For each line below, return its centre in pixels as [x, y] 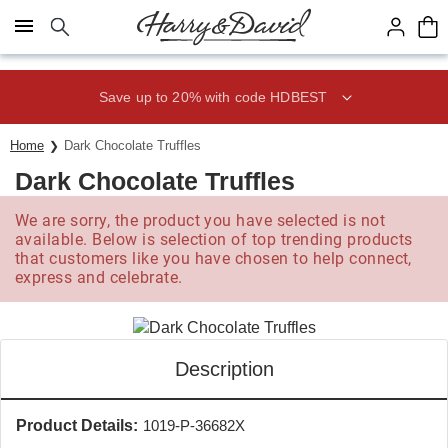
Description [224, 369]
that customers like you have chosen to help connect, [213, 258]
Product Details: [77, 425]
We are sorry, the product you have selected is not [200, 220]
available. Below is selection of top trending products [214, 239]
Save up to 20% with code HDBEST [213, 96]
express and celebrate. [99, 277]
